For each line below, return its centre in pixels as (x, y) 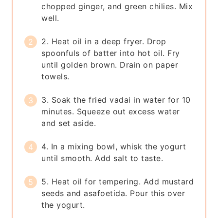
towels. (55, 77)
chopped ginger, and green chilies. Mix (117, 7)
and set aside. (69, 123)
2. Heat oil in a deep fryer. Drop (104, 42)
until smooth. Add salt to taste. (102, 158)
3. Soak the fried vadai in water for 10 (116, 100)
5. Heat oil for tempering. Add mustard (118, 182)
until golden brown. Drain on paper (110, 65)
